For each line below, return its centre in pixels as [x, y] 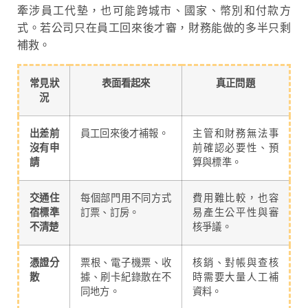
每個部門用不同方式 [126, 198]
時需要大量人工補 [235, 277]
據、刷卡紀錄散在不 [126, 277]
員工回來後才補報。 [124, 133]
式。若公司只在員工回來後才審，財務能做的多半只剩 [154, 28]
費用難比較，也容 [235, 198]
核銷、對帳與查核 [235, 263]
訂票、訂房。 [110, 212]
